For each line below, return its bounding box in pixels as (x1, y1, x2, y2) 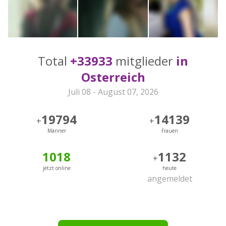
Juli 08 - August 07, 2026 (68, 86, 158, 98)
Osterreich (81, 69, 145, 86)
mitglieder (112, 52, 176, 70)
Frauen (161, 127, 178, 135)
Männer (47, 127, 66, 135)
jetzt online (42, 164, 71, 172)
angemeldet (147, 173, 192, 185)
